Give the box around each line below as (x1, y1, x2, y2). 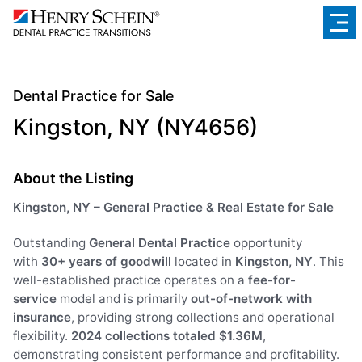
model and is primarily (57, 290, 191, 306)
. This (313, 253, 344, 269)
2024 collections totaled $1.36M (71, 327, 263, 343)
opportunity (230, 234, 302, 250)
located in (171, 253, 235, 269)
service (13, 290, 57, 306)
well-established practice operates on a (13, 271, 248, 288)
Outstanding (13, 234, 89, 250)
